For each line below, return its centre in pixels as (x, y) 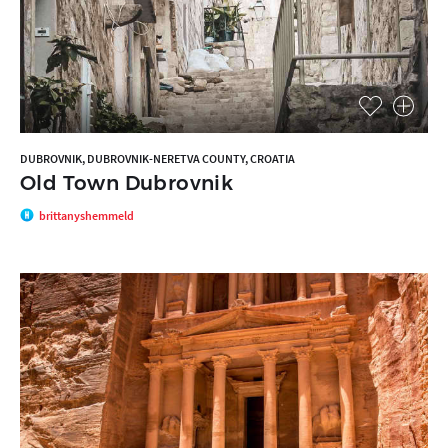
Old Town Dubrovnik (127, 183)
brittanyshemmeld (86, 215)
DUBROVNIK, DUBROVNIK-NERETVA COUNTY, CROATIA (157, 159)
